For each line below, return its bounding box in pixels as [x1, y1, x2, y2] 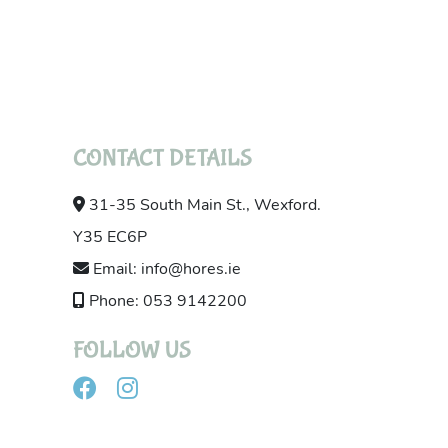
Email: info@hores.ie [89, 261, 241, 278]
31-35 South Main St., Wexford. [85, 197, 321, 214]
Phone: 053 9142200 [85, 293, 247, 310]
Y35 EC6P [73, 229, 147, 246]
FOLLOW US [73, 337, 191, 365]
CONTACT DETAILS [73, 145, 252, 173]
